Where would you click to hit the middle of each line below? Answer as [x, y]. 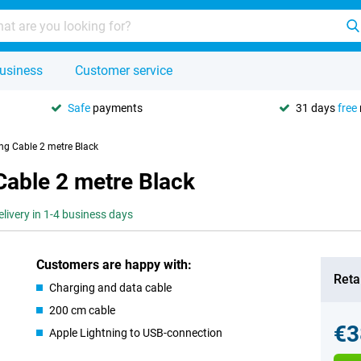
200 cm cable [83, 310]
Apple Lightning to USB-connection [136, 333]
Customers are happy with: [114, 265]
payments [116, 108]
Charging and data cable [111, 288]
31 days [317, 108]
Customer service [124, 71]
